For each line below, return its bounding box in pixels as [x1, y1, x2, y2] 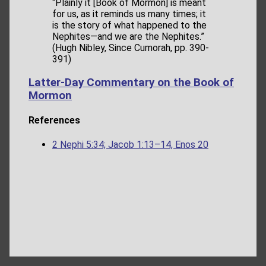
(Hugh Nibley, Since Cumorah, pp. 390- [52, 42, 209, 54]
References [28, 115, 80, 126]
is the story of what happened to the [52, 20, 207, 31]
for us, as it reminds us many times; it [52, 8, 206, 20]
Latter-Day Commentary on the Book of [28, 76, 234, 90]
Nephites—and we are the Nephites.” [52, 31, 204, 43]
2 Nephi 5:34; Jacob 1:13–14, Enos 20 [52, 138, 208, 150]
